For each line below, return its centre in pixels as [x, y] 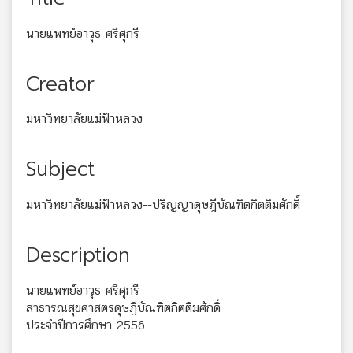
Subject [60, 170]
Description [78, 256]
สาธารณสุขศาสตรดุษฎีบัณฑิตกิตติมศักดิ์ [123, 307]
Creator [60, 84]
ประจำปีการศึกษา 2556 [85, 325]
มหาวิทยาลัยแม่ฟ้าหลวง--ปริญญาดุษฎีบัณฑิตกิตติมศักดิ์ [163, 205]
